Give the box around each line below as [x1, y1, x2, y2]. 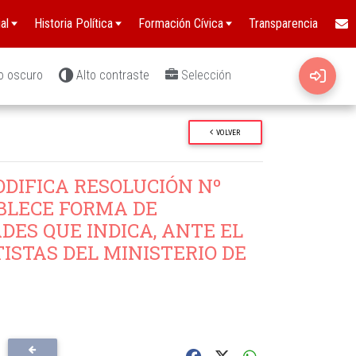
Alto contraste [76, 68, 149, 83]
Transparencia [249, 16, 318, 31]
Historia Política [34, 16, 113, 31]
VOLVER [216, 127, 241, 137]
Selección [181, 68, 231, 83]
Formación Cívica [138, 16, 223, 31]
